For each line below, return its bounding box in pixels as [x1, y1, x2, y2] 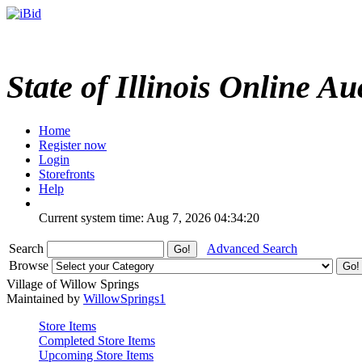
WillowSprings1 [83, 291, 166, 305]
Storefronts [39, 166, 95, 181]
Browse [9, 258, 52, 272]
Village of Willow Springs [6, 276, 139, 291]
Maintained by [6, 291, 83, 305]
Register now [39, 137, 107, 152]
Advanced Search [207, 241, 297, 255]
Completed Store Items [39, 333, 155, 347]
